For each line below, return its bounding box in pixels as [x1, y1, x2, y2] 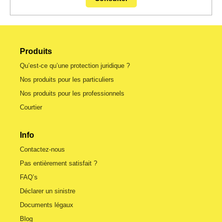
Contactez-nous [20, 146, 65, 153]
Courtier [20, 104, 42, 111]
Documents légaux [20, 201, 73, 209]
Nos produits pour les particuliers [20, 76, 114, 83]
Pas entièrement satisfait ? [20, 160, 97, 167]
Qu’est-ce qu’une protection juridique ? [20, 62, 130, 69]
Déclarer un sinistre [20, 187, 75, 195]
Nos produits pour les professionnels [20, 90, 124, 97]
